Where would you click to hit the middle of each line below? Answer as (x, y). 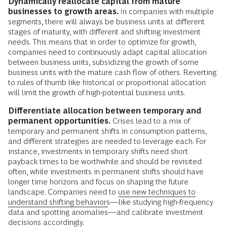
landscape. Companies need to (63, 192)
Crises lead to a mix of (151, 121)
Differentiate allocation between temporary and (105, 110)
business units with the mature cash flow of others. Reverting (112, 72)
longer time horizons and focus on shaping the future (98, 181)
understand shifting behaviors (59, 202)
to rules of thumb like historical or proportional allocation (107, 82)
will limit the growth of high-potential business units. (97, 92)
